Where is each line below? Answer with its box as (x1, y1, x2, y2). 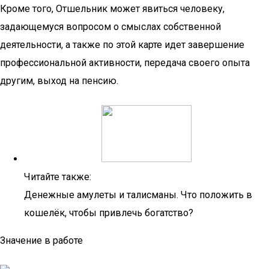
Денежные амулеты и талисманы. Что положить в (24, 189, 252, 201)
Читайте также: (24, 171, 91, 183)
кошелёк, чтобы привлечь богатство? (24, 207, 193, 219)
